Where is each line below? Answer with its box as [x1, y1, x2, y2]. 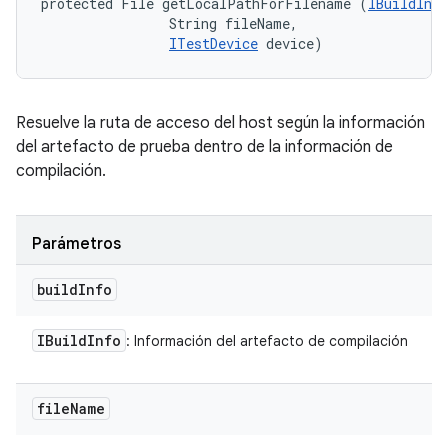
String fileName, [41, 14, 306, 33]
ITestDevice [169, 34, 258, 53]
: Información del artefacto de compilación [126, 332, 408, 350]
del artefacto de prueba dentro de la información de [16, 137, 393, 157]
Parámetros [32, 234, 121, 254]
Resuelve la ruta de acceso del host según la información [16, 113, 425, 133]
